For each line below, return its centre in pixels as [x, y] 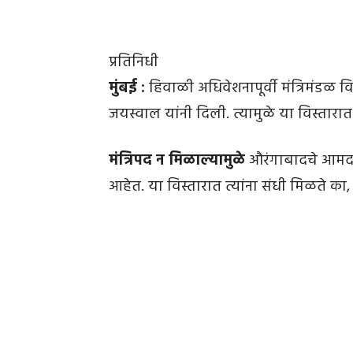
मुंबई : [127, 89]
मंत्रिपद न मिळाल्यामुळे [177, 161]
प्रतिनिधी [134, 63]
